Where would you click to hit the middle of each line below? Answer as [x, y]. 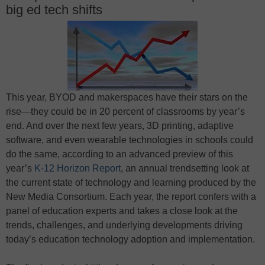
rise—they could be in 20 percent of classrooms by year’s [125, 111]
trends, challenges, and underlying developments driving [124, 225]
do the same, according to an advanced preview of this [119, 154]
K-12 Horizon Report [77, 168]
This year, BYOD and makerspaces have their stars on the [127, 97]
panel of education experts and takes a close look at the [122, 211]
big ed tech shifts [54, 9]
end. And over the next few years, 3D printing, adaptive [120, 125]
